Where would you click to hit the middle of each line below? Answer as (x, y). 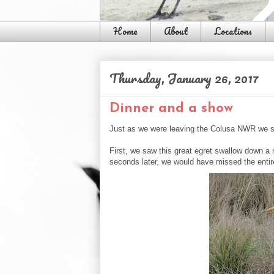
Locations (233, 31)
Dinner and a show (171, 108)
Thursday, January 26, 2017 (184, 78)
